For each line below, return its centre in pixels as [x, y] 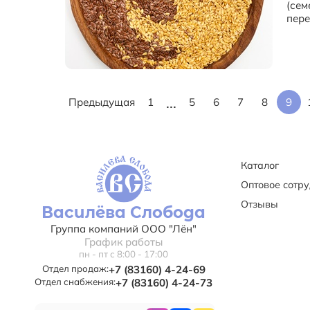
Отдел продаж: [75, 268]
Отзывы [259, 204]
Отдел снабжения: [75, 281]
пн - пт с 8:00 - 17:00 [124, 254]
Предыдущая [102, 102]
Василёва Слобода [124, 212]
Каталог [259, 166]
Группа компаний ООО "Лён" [124, 228]
